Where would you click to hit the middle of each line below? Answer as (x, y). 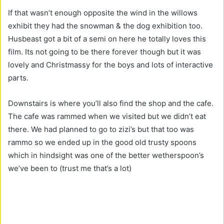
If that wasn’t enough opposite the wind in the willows (103, 13)
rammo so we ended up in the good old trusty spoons (102, 142)
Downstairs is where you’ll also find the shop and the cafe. (111, 103)
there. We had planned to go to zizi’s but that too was (101, 129)
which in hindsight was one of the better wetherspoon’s (106, 155)
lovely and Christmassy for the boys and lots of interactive (110, 65)
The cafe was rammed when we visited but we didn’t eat (107, 116)
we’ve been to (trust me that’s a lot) (71, 168)
